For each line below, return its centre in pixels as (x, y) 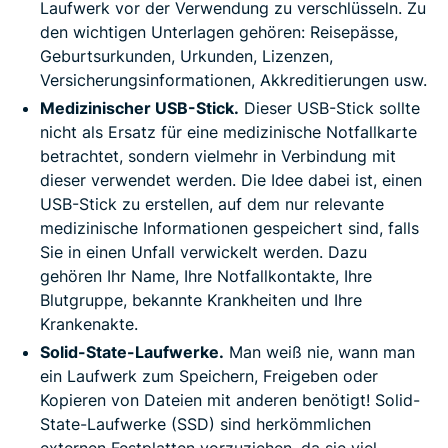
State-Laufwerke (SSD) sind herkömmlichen (205, 424)
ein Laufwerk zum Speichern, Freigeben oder (209, 376)
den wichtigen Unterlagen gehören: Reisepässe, (219, 32)
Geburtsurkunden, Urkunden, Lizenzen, (186, 56)
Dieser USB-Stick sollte (329, 108)
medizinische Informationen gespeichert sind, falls (229, 228)
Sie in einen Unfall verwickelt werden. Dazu (203, 252)
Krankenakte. (89, 324)
